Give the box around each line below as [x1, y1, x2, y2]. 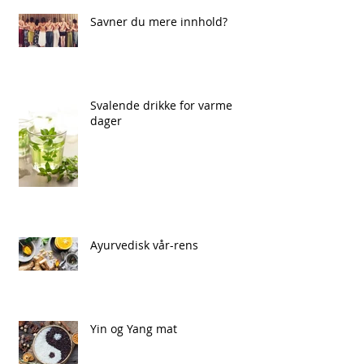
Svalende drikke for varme [90, 97, 232, 114]
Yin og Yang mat [90, 321, 177, 337]
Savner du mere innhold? [90, 14, 227, 30]
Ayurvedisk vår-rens [90, 237, 198, 253]
